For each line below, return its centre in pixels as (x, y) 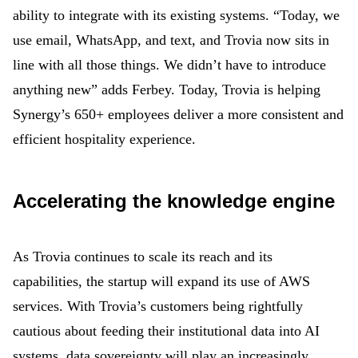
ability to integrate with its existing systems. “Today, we (176, 15)
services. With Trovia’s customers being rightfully (158, 306)
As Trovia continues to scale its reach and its (143, 257)
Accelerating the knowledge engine (174, 201)
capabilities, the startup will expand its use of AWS (161, 281)
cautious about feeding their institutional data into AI (166, 331)
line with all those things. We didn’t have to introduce (169, 65)
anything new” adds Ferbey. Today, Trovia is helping (167, 89)
